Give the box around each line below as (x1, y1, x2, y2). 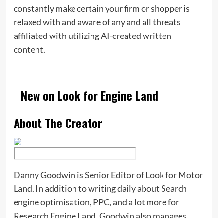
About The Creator (13, 113, 102, 131)
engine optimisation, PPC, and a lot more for (13, 196, 179, 207)
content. (13, 43, 47, 54)
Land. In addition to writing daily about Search (13, 182, 187, 194)
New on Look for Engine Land (20, 86, 158, 104)
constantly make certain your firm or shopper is (13, 2, 190, 14)
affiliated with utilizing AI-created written (13, 30, 171, 41)
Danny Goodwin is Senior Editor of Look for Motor (13, 169, 203, 180)
